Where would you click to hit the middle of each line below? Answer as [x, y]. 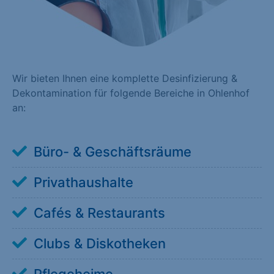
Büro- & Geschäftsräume [113, 152]
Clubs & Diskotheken [100, 244]
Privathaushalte [83, 183]
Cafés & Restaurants [99, 213]
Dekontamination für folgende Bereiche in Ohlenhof [131, 93]
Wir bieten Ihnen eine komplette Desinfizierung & [125, 78]
